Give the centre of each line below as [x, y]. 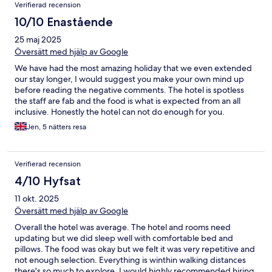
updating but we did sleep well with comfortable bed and [124, 238]
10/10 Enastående [64, 22]
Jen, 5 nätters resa [56, 127]
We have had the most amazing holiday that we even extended [133, 68]
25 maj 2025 [38, 40]
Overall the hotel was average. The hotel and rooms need [123, 227]
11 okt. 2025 [37, 199]
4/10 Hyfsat [48, 181]
